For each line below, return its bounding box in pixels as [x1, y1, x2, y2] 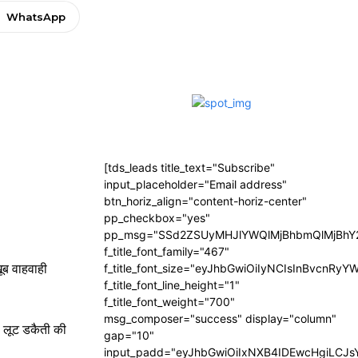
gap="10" [104, 328, 154, 342]
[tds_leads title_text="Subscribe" [104, 161, 275, 174]
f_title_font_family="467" [104, 245, 229, 258]
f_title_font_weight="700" [104, 295, 235, 308]
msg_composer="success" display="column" [104, 312, 336, 325]
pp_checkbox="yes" [104, 211, 210, 225]
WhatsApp [6, 10, 66, 23]
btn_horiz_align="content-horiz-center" [104, 194, 307, 208]
